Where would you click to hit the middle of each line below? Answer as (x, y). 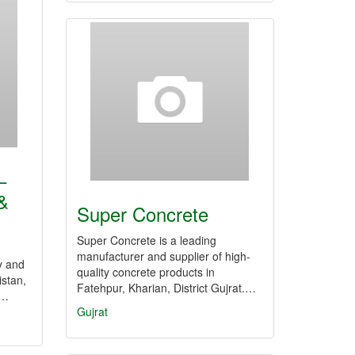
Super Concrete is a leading (147, 240)
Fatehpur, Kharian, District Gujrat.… (166, 288)
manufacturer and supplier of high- (164, 256)
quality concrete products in (146, 272)
